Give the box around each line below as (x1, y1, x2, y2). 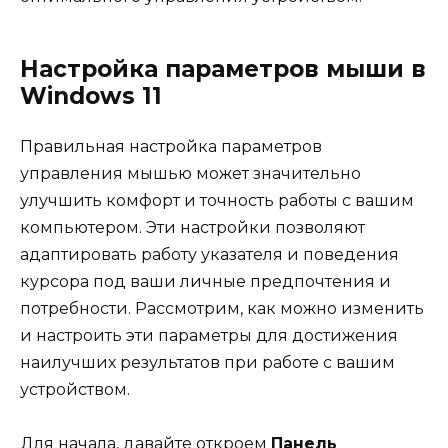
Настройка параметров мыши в (20, 54, 426, 83)
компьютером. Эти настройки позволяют (20, 217, 365, 237)
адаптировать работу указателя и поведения (20, 244, 399, 264)
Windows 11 (20, 81, 162, 110)
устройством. (20, 379, 130, 399)
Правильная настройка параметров (20, 136, 322, 156)
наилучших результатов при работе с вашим (20, 352, 395, 372)
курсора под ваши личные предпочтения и (20, 271, 391, 291)
